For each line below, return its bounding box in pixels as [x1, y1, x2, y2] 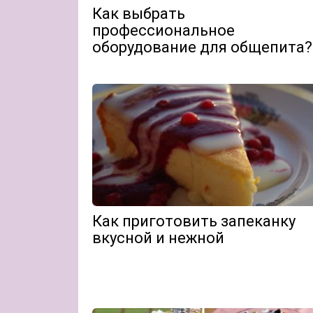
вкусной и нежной [92, 229, 224, 247]
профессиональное [92, 22, 235, 39]
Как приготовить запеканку [92, 212, 296, 230]
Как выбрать [92, 5, 185, 22]
